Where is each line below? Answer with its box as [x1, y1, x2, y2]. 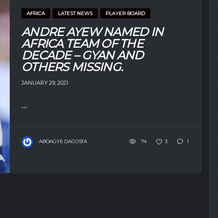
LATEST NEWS [58, 10, 92, 17]
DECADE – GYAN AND [21, 48, 144, 62]
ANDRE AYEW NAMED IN [21, 24, 163, 39]
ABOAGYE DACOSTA [39, 138, 87, 145]
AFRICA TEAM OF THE [21, 36, 144, 51]
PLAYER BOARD [106, 10, 145, 17]
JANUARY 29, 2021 [21, 79, 68, 86]
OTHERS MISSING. [21, 59, 123, 74]
